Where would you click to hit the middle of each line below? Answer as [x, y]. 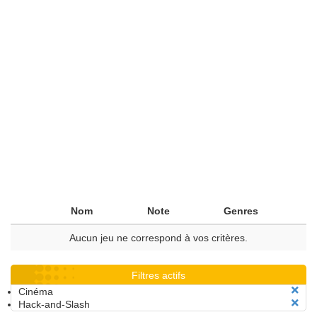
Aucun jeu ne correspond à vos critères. [158, 238]
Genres [241, 211]
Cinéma [36, 292]
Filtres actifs [158, 275]
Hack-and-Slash [54, 304]
